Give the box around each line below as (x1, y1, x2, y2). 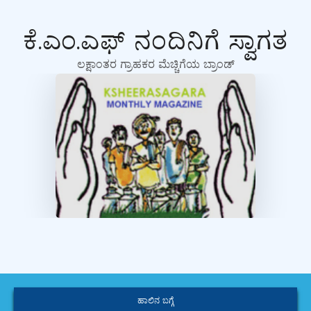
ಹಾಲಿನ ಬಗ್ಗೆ (137, 297, 174, 305)
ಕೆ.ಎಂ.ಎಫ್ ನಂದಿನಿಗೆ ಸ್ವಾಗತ (22, 31, 289, 56)
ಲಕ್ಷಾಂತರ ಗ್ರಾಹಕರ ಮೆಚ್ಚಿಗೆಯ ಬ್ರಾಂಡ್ (76, 60, 235, 71)
